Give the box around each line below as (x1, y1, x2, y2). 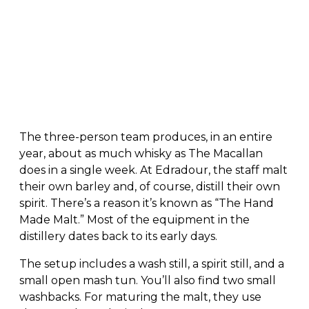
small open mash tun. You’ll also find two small (19, 273, 276, 287)
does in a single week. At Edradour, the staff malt (19, 163, 288, 177)
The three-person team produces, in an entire (19, 130, 272, 143)
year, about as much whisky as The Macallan (19, 146, 263, 160)
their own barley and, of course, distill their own (19, 179, 280, 193)
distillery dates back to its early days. (19, 229, 217, 243)
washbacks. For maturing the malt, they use (19, 290, 261, 303)
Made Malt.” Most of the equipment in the (19, 212, 250, 226)
